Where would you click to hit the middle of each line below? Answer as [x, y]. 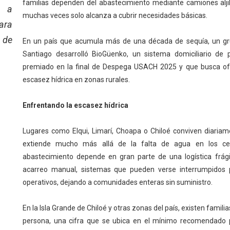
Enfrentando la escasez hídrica [75, 106]
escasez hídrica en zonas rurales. [76, 80]
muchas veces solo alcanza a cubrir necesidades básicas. [115, 16]
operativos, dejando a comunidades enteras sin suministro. [117, 183]
